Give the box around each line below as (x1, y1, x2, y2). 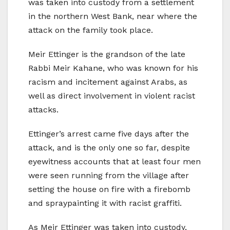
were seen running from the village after (28, 170, 189, 180)
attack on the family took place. (28, 25, 153, 35)
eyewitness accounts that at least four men (28, 156, 201, 166)
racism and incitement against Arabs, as (28, 76, 187, 87)
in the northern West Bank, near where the (28, 11, 197, 21)
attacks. (28, 104, 59, 114)
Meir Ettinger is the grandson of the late (28, 49, 185, 59)
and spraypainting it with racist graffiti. (28, 198, 182, 208)
